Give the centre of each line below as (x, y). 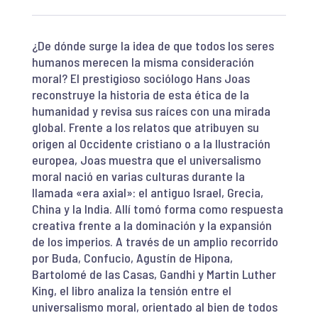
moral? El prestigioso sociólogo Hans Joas (141, 78)
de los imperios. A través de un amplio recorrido (155, 241)
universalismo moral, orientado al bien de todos (154, 306)
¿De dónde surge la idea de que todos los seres (153, 45)
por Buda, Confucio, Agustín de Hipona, (132, 257)
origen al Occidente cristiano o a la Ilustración (151, 143)
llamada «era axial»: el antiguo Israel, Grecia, (147, 192)
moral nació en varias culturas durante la (138, 176)
